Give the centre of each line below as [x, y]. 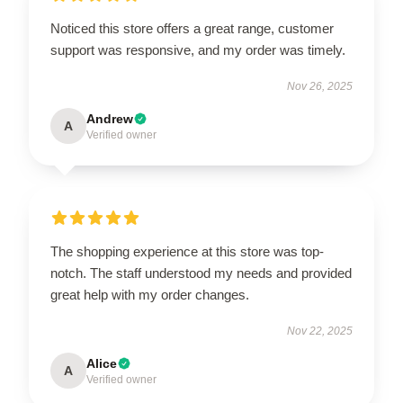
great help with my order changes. [150, 294]
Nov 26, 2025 [320, 86]
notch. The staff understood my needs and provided [201, 273]
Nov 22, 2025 [320, 331]
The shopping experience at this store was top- [187, 251]
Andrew [110, 118]
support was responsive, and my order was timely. [198, 49]
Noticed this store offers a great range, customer [192, 28]
